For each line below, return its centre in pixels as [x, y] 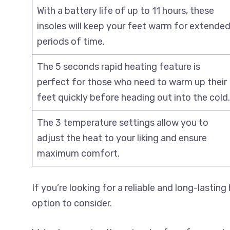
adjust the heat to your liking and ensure [122, 138]
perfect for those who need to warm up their [132, 82]
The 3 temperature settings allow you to [123, 122]
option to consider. [72, 203]
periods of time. [71, 41]
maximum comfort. [78, 153]
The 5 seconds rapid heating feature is [119, 66]
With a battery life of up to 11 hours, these [126, 11]
